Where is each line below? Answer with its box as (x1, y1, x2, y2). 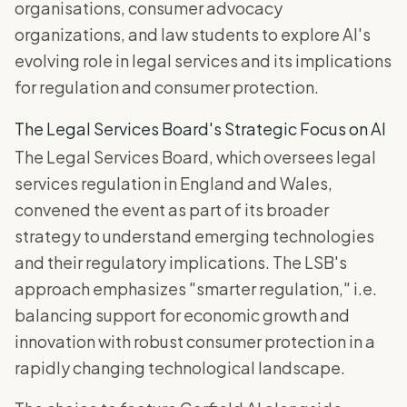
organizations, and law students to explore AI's (15, 24, 371, 45)
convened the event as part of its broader (15, 199, 329, 220)
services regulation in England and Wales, (15, 173, 333, 194)
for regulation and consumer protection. (15, 76, 319, 97)
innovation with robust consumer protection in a (15, 331, 375, 352)
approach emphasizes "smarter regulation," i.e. (15, 278, 377, 299)
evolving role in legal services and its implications (15, 50, 392, 71)
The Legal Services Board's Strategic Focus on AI (15, 118, 386, 139)
